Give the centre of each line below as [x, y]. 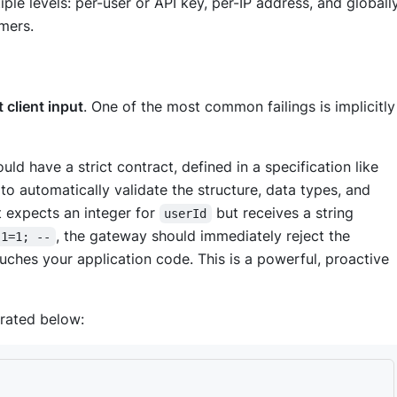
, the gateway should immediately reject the [205, 236]
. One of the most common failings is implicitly [239, 107]
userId [186, 214]
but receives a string [284, 213]
